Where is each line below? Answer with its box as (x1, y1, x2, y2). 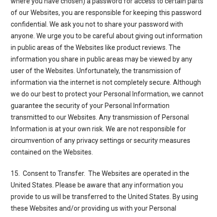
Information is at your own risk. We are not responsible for (11, 124, 186, 133)
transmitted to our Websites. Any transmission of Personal (11, 113, 189, 121)
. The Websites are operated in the (84, 169, 190, 177)
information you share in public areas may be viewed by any (11, 55, 193, 63)
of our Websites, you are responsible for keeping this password (11, 8, 202, 16)
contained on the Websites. (11, 148, 93, 156)
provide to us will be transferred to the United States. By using (11, 192, 199, 201)
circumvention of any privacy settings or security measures (11, 136, 191, 144)
